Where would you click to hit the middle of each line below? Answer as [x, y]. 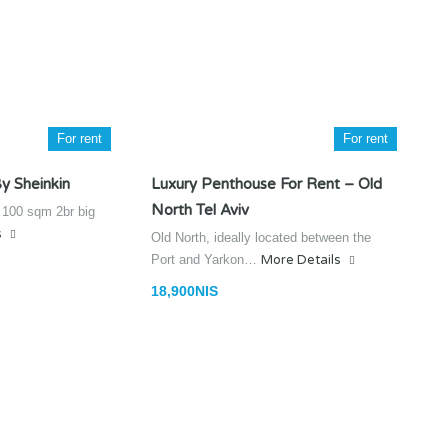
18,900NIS [184, 291]
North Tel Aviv [200, 210]
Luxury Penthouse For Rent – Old [266, 184]
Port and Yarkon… [206, 259]
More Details [302, 260]
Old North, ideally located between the [263, 237]
